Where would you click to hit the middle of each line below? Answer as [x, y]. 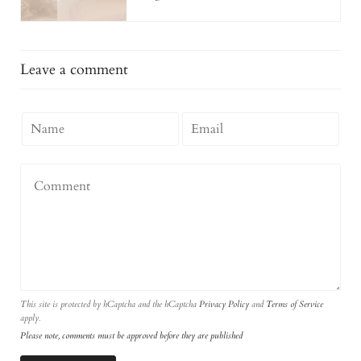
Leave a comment [74, 69]
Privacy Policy [224, 304]
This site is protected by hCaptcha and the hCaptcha [110, 304]
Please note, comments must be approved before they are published [131, 336]
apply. [30, 317]
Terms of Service [295, 304]
